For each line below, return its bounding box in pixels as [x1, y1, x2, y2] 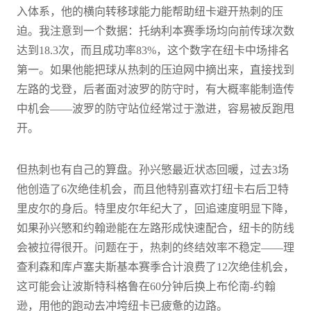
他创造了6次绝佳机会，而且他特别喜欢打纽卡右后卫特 [17, 183, 289, 195]
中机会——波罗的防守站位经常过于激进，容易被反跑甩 [17, 102, 294, 115]
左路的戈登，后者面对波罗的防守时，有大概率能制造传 [17, 83, 294, 95]
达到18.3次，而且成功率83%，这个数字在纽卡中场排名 [17, 44, 289, 56]
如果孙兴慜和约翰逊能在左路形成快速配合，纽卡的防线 [17, 221, 294, 234]
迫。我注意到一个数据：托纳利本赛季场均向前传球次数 [17, 24, 294, 37]
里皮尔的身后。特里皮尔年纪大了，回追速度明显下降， [17, 202, 294, 215]
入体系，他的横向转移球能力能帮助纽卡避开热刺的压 [17, 5, 283, 17]
